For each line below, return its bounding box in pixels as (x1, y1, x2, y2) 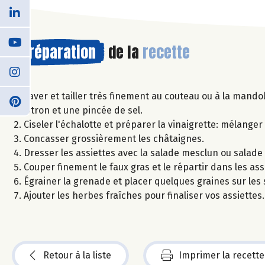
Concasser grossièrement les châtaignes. (24, 132, 204, 144)
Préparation (21, 40, 96, 64)
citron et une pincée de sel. (24, 104, 143, 116)
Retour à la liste (43, 249, 111, 261)
